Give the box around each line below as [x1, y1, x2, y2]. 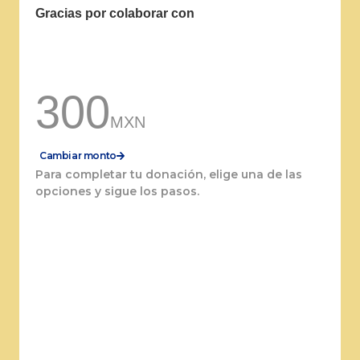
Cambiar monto [39, 149, 117, 162]
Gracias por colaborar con [35, 6, 194, 20]
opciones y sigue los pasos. [35, 183, 199, 198]
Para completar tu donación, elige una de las [35, 166, 302, 182]
